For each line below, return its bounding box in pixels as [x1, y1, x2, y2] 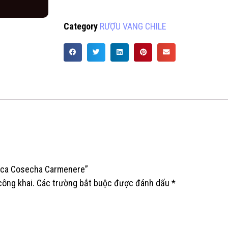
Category [64, 20, 98, 32]
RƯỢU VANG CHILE [100, 20, 166, 32]
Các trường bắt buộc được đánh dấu [35, 178, 172, 189]
